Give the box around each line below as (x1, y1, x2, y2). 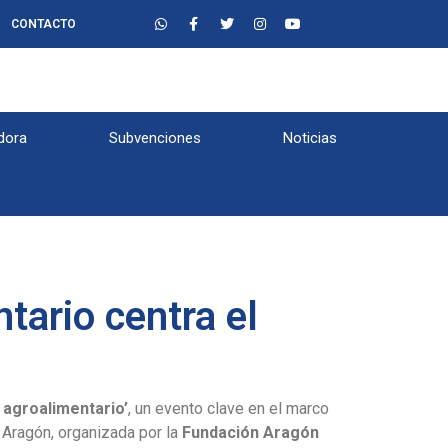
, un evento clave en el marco (128, 399, 329, 418)
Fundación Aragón (182, 423, 319, 442)
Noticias (283, 129, 337, 147)
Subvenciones (109, 129, 201, 147)
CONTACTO (10, 17, 76, 31)
